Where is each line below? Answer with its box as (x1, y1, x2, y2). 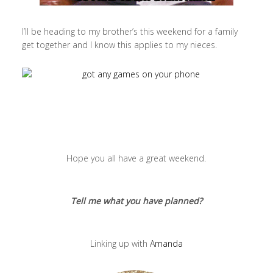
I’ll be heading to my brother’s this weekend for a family (21, 25, 238, 37)
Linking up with (90, 237, 150, 249)
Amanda (149, 237, 183, 249)
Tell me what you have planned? (70, 194, 202, 207)
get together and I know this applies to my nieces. (21, 38, 217, 51)
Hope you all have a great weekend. (66, 152, 207, 164)
